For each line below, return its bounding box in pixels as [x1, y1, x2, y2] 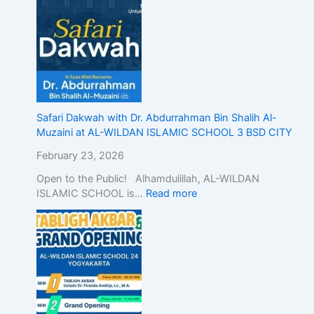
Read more [145, 187, 197, 200]
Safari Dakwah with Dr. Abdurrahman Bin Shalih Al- [36, 111, 277, 125]
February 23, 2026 [36, 149, 124, 163]
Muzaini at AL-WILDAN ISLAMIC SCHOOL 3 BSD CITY [36, 126, 292, 139]
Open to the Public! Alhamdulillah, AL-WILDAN [36, 172, 259, 186]
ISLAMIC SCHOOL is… [36, 187, 146, 200]
